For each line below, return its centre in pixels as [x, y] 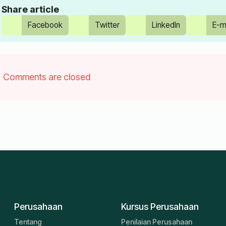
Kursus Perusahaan [160, 206]
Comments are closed [46, 77]
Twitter [107, 25]
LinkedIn [166, 25]
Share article [30, 9]
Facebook [45, 25]
